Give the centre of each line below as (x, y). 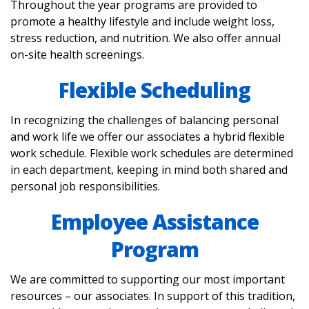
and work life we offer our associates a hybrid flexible (148, 137)
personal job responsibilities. (85, 186)
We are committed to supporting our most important (148, 279)
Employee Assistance (154, 222)
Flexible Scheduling (154, 90)
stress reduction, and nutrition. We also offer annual (146, 38)
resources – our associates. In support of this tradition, (153, 296)
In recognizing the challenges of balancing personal (144, 120)
